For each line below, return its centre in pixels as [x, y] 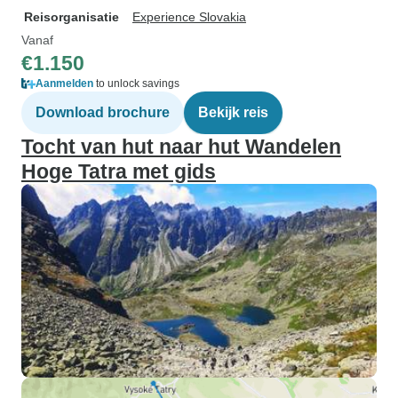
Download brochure [103, 112]
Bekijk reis [233, 112]
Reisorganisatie [72, 17]
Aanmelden [64, 84]
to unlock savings [136, 84]
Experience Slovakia [189, 17]
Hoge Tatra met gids [119, 171]
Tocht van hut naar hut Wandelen [181, 147]
